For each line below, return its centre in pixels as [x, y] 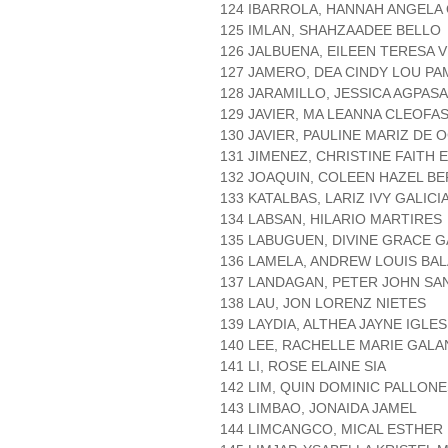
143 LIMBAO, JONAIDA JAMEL [318, 408]
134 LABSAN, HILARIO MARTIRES [331, 219]
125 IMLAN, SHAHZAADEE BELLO [330, 30]
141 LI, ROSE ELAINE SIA [303, 366]
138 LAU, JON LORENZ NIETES [323, 303]
